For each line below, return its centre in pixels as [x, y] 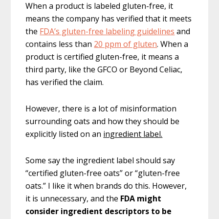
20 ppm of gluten [126, 44]
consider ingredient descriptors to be [99, 211]
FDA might [141, 199]
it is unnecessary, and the [73, 199]
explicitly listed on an [65, 134]
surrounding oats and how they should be [103, 121]
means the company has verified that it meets [109, 19]
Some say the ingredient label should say [100, 161]
